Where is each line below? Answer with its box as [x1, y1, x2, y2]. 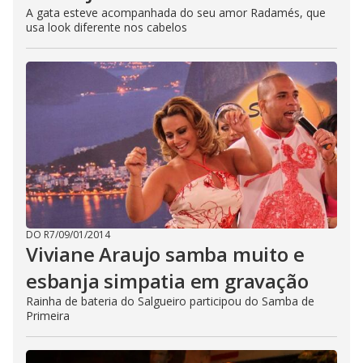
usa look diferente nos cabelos [26, 19, 187, 35]
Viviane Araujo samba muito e [26, 241, 305, 267]
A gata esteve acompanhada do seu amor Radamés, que [26, 5, 326, 20]
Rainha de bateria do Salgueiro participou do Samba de [26, 293, 314, 309]
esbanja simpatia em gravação [26, 267, 309, 294]
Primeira [26, 308, 70, 323]
